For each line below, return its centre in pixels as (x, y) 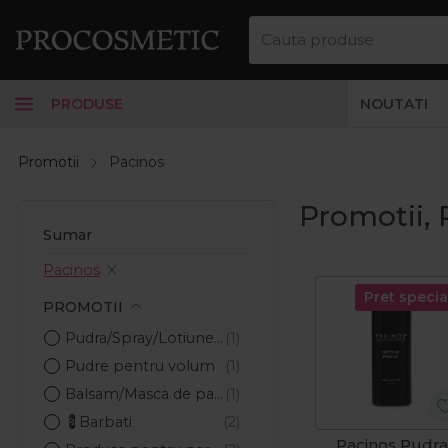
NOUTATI (394, 103)
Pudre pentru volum (140, 366)
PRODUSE (87, 103)
